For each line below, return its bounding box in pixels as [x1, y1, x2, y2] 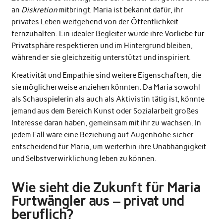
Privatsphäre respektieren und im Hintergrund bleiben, [11, 41, 193, 51]
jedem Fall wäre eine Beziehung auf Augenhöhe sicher [11, 130, 194, 139]
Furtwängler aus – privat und [11, 192, 184, 209]
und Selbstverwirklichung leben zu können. [11, 154, 157, 163]
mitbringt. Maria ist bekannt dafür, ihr [57, 5, 183, 15]
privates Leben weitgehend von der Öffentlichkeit [11, 17, 178, 27]
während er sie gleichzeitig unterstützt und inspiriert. [11, 53, 191, 62]
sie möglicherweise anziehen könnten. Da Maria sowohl [11, 82, 200, 92]
